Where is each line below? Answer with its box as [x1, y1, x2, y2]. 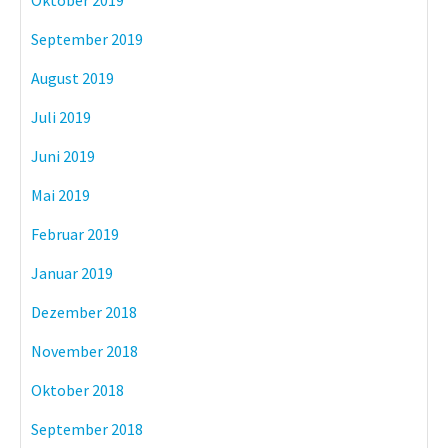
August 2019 [31, 68, 114, 88]
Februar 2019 [31, 224, 119, 244]
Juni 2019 [31, 146, 95, 166]
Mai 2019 [31, 185, 90, 205]
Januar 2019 [31, 263, 113, 283]
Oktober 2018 [31, 380, 124, 400]
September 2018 [31, 419, 143, 439]
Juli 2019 [31, 107, 91, 127]
